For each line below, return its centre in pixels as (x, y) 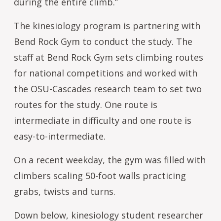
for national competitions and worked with (106, 73)
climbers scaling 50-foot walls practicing (100, 175)
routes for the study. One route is (86, 104)
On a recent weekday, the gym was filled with (110, 160)
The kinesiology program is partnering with (107, 25)
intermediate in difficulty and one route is (103, 120)
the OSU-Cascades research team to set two (108, 89)
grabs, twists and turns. (65, 191)
